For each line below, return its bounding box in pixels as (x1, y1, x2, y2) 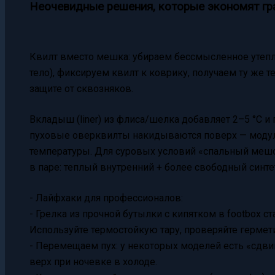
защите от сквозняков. (29, 83, 133, 95)
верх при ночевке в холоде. (29, 256, 157, 268)
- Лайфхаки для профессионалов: (29, 192, 183, 204)
